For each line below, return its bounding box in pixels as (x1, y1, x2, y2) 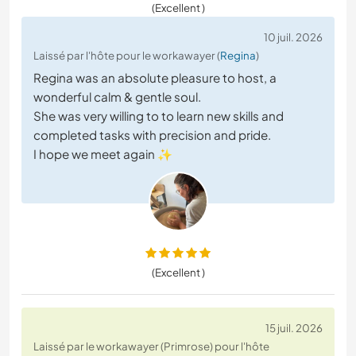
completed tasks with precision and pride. (33, 127, 271, 143)
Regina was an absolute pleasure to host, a (33, 70, 277, 86)
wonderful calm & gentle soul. (33, 89, 201, 105)
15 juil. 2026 (265, 321, 323, 335)
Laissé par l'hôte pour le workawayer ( (33, 48, 220, 63)
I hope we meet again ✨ (33, 146, 172, 162)
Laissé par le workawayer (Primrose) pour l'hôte (33, 339, 269, 354)
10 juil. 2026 (264, 30, 323, 44)
